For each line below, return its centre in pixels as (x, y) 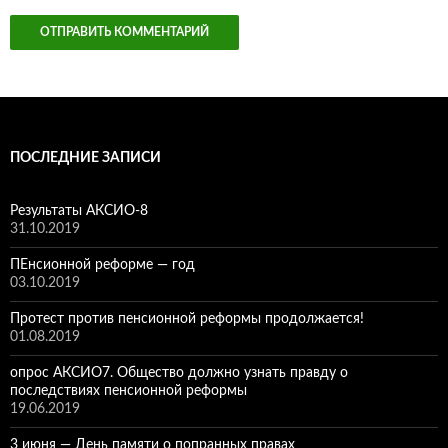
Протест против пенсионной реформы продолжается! (187, 319)
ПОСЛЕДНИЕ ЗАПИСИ (85, 158)
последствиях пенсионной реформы (128, 391)
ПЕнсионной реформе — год (102, 265)
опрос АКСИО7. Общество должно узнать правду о (179, 373)
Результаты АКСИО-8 (79, 211)
